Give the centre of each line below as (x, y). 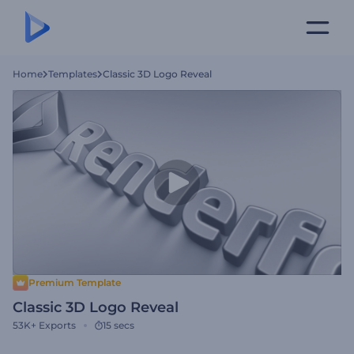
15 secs (119, 325)
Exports (57, 325)
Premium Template (75, 282)
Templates (73, 74)
